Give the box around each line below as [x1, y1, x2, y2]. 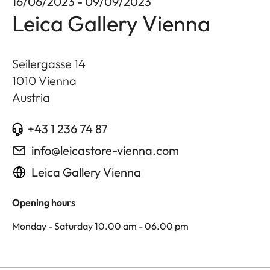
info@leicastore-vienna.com [31, 143, 179, 159]
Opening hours [12, 196, 75, 209]
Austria [12, 90, 50, 105]
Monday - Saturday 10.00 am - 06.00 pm [12, 220, 189, 233]
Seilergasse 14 [12, 56, 86, 72]
